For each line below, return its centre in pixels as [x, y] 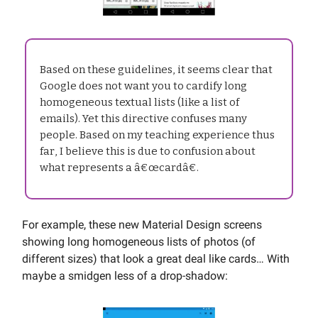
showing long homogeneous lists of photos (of [139, 241]
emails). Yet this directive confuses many [143, 118]
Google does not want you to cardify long [143, 86]
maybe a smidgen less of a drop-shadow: [125, 275]
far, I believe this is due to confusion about [148, 151]
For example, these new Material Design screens [142, 224]
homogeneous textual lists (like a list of [139, 102]
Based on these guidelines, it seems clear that [156, 69]
